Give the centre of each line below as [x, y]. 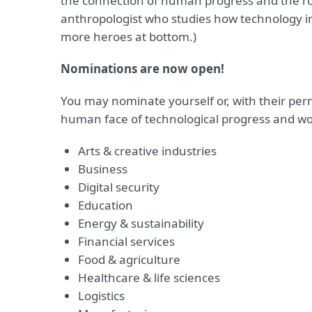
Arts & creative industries [147, 151]
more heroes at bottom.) [128, 37]
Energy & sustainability [141, 223]
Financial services [126, 241]
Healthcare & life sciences [149, 278]
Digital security [119, 187]
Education [106, 205]
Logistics [101, 296]
